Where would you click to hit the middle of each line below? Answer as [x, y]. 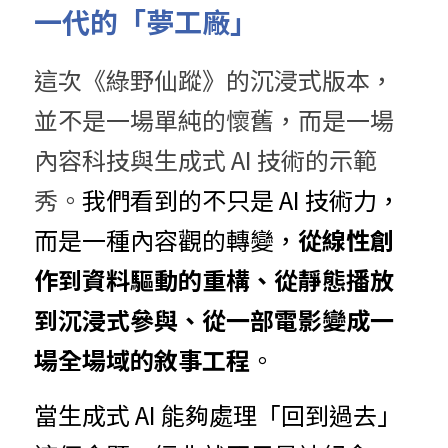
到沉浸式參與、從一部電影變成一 [214, 319]
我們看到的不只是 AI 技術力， [241, 199]
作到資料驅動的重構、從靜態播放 [214, 279]
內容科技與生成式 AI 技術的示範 [205, 159]
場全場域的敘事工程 [142, 359]
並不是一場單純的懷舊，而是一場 [214, 119]
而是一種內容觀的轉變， [166, 239]
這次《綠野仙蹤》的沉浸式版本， [214, 79]
